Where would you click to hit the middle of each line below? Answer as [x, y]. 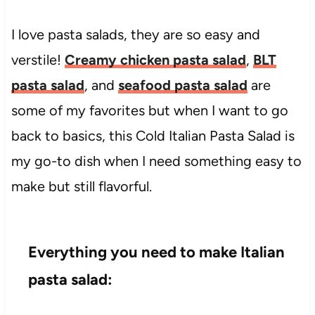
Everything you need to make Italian [156, 252]
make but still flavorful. [81, 187]
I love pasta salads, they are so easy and [135, 35]
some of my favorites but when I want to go [149, 111]
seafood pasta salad [182, 85]
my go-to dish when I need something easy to [156, 161]
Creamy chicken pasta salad [155, 60]
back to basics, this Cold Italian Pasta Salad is [153, 136]
